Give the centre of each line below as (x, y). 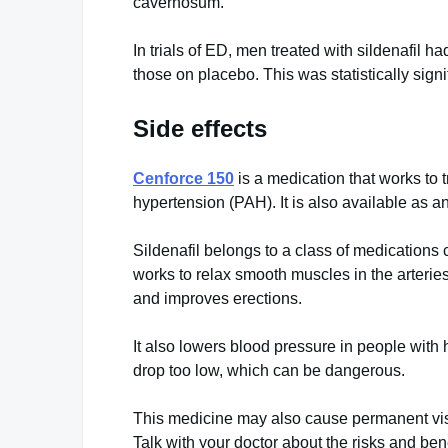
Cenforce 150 (183, 178)
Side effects (200, 128)
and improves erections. (217, 298)
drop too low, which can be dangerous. (269, 370)
